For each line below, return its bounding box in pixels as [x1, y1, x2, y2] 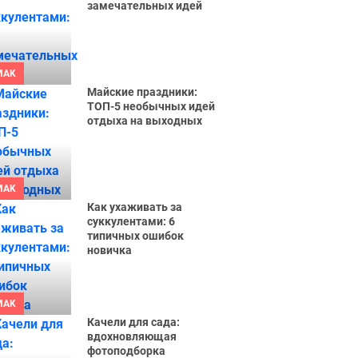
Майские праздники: [87, 86, 198, 98]
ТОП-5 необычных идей [87, 100, 216, 113]
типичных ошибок [87, 229, 185, 242]
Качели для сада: [87, 316, 181, 328]
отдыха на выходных [87, 114, 203, 127]
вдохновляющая [87, 330, 177, 343]
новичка [87, 244, 133, 257]
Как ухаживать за [87, 201, 183, 213]
